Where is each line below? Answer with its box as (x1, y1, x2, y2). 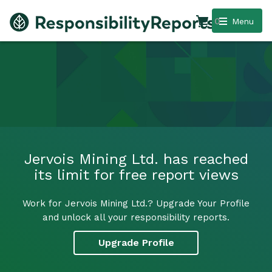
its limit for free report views (33, 166, 239, 183)
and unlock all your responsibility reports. (42, 211, 229, 223)
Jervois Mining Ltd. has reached (24, 150, 248, 168)
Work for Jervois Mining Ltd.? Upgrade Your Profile (22, 197, 250, 209)
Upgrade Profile (98, 237, 174, 249)
